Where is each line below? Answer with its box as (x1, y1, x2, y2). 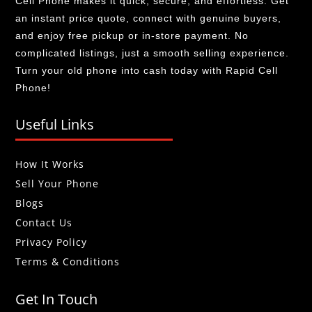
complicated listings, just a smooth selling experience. (15, 47, 290, 58)
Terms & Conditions (15, 254, 120, 268)
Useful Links (15, 114, 95, 134)
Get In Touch (15, 289, 98, 309)
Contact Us (15, 215, 73, 229)
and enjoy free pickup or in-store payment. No (15, 29, 249, 41)
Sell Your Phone (15, 176, 100, 190)
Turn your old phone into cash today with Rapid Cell (15, 64, 279, 76)
